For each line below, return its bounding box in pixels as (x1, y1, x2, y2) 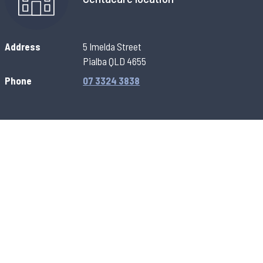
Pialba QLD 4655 (83, 55, 147, 67)
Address (4, 40, 41, 52)
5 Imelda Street (83, 40, 142, 52)
